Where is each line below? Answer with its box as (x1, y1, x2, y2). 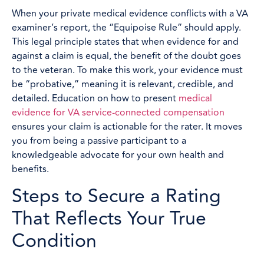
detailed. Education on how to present (12, 91, 179, 106)
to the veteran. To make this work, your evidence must (12, 63, 243, 78)
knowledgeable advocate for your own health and (12, 148, 224, 163)
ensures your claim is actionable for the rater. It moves (12, 120, 242, 134)
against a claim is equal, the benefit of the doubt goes (12, 49, 241, 64)
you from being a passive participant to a (12, 134, 186, 148)
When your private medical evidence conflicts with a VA (12, 6, 248, 21)
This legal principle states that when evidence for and (12, 35, 239, 49)
